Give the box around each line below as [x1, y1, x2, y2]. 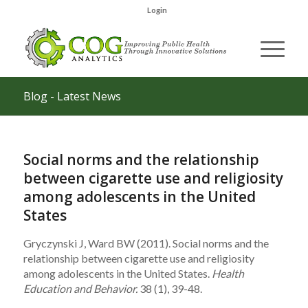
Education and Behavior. [23, 282, 137, 295]
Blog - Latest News [23, 89, 121, 104]
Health [211, 267, 244, 280]
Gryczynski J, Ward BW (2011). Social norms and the [23, 236, 269, 250]
